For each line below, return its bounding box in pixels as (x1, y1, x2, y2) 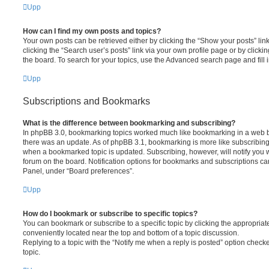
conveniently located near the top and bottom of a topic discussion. (23, 228, 239, 237)
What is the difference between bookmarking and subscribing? (23, 118, 235, 127)
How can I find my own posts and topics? (23, 26, 161, 35)
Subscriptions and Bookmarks (23, 95, 150, 106)
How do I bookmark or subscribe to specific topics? (23, 209, 198, 218)
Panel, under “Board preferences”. (23, 166, 134, 175)
